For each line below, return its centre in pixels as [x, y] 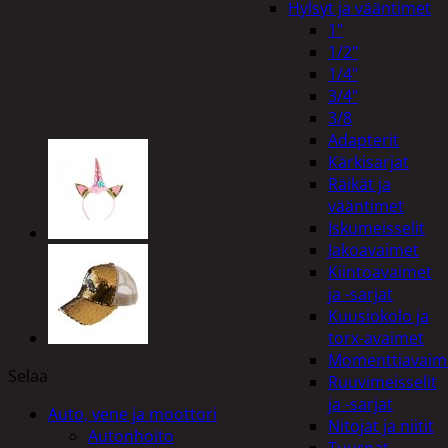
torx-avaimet [376, 338]
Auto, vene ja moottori [132, 413]
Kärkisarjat [368, 162]
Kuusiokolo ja [378, 316]
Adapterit [363, 140]
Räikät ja [359, 184]
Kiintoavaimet [380, 272]
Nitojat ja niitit [381, 426]
